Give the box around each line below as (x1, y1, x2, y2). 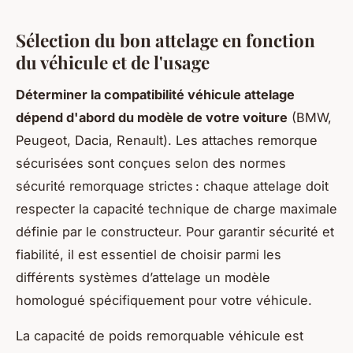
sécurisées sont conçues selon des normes (16, 154, 286, 171)
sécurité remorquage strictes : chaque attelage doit (16, 177, 329, 194)
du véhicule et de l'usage (16, 50, 210, 75)
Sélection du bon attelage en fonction (16, 28, 315, 53)
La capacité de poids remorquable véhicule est (16, 327, 303, 344)
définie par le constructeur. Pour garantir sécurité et (16, 223, 334, 240)
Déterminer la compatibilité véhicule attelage (16, 86, 295, 102)
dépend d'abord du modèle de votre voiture (16, 109, 288, 125)
